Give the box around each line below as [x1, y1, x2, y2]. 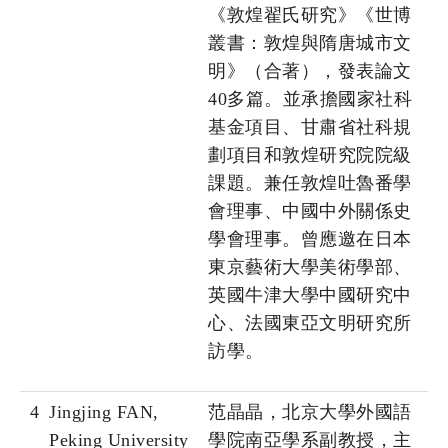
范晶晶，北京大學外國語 [208, 402, 412, 423]
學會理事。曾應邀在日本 [208, 229, 412, 250]
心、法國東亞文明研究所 [208, 313, 412, 334]
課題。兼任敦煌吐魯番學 [208, 173, 412, 194]
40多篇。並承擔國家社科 [208, 89, 412, 110]
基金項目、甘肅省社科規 [208, 117, 412, 138]
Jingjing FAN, [49, 402, 159, 423]
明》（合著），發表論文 [208, 61, 412, 82]
